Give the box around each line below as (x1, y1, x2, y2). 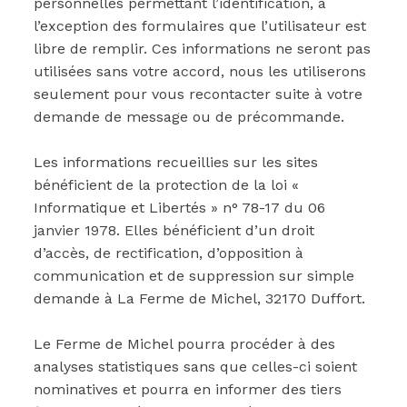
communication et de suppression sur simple (34, 267, 354, 284)
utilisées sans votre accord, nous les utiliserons (34, 63, 366, 80)
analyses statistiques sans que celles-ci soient (34, 358, 357, 375)
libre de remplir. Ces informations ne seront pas (34, 40, 371, 57)
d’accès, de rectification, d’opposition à (34, 244, 303, 262)
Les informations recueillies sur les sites (34, 154, 318, 171)
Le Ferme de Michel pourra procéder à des (34, 335, 335, 352)
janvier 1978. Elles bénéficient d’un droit (34, 222, 314, 239)
